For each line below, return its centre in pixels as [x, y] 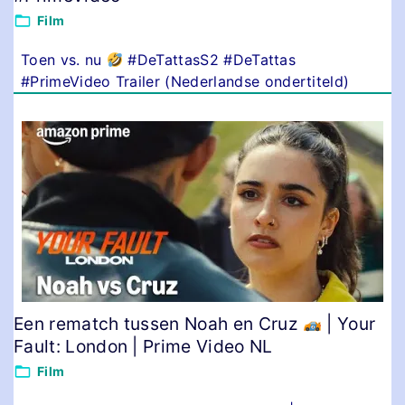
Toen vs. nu [64, 60]
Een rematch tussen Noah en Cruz [158, 324]
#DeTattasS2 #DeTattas [210, 60]
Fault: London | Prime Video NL [143, 347]
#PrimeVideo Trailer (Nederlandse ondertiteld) [185, 82]
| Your [349, 324]
